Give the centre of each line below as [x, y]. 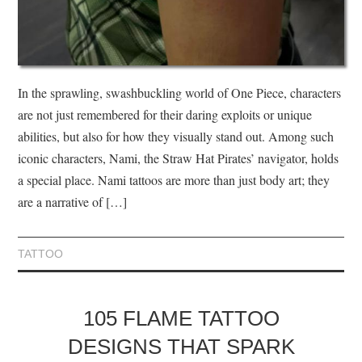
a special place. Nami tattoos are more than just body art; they [174, 180]
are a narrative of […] [73, 202]
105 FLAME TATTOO [181, 319]
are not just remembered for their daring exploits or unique [165, 115]
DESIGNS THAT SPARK [181, 347]
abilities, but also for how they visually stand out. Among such [176, 137]
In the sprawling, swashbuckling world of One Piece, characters [180, 93]
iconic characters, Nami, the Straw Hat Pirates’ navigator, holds [179, 158]
